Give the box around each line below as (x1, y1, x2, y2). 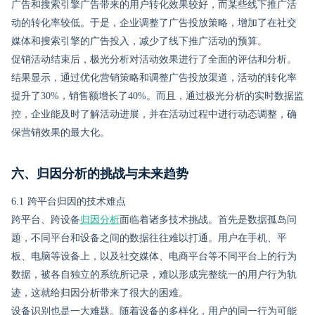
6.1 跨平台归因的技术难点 (11, 196, 126, 207)
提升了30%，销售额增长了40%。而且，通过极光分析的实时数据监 (11, 91, 304, 101)
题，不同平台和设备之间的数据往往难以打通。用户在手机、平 (11, 233, 287, 243)
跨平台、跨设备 (11, 214, 80, 225)
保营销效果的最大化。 (11, 127, 110, 138)
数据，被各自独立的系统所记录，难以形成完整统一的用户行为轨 (11, 269, 297, 280)
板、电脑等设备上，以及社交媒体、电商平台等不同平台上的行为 (11, 251, 297, 262)
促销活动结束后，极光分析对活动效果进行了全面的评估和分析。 (11, 54, 297, 65)
